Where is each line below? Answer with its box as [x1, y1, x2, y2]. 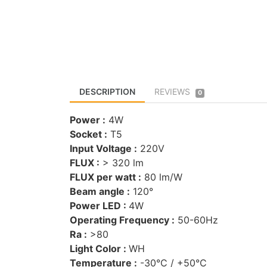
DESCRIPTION [79, 86, 135, 97]
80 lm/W [141, 170, 182, 183]
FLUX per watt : [70, 170, 141, 183]
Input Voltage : [70, 142, 137, 154]
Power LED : [70, 199, 129, 212]
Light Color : [70, 242, 129, 254]
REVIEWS [154, 86, 190, 97]
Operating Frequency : [70, 213, 175, 226]
